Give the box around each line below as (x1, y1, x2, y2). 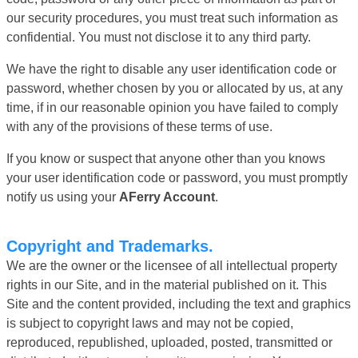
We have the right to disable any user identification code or (6, 62, 336, 76)
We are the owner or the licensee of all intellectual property (6, 258, 337, 272)
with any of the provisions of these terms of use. (6, 119, 272, 133)
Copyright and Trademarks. (18, 237, 213, 255)
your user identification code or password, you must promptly (6, 170, 348, 185)
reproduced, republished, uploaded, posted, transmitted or (6, 335, 332, 349)
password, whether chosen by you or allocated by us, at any (6, 81, 343, 95)
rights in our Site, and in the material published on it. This (6, 277, 327, 292)
